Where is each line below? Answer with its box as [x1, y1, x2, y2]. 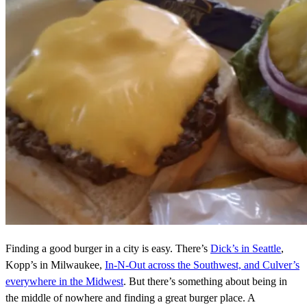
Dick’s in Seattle [210, 243, 281, 255]
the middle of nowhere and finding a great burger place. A [5, 292, 255, 304]
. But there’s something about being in [123, 275, 287, 288]
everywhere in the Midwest [5, 275, 123, 288]
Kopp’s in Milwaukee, [5, 259, 105, 271]
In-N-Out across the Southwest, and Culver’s [105, 259, 299, 271]
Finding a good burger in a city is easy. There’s [5, 243, 210, 255]
